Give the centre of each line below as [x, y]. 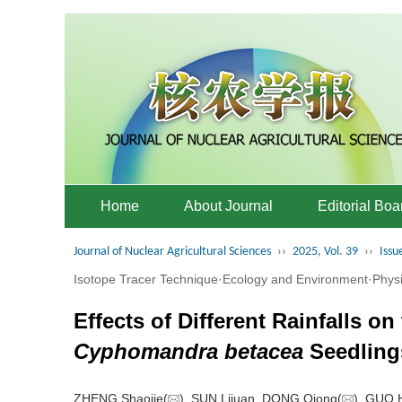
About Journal [228, 206]
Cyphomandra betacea [188, 351]
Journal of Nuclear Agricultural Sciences [172, 252]
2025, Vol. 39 [325, 252]
